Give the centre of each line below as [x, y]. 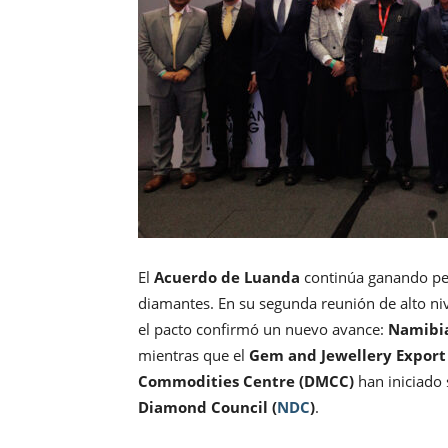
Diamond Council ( [207, 407]
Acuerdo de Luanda [227, 277]
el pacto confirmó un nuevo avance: [263, 329]
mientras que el [193, 355]
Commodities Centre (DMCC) [246, 381]
